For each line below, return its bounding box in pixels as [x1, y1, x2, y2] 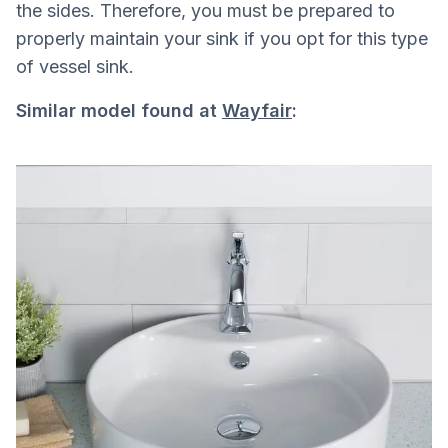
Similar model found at [16, 99, 222, 121]
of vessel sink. [16, 55, 134, 77]
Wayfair [222, 99, 292, 121]
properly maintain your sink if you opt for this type [16, 27, 428, 49]
